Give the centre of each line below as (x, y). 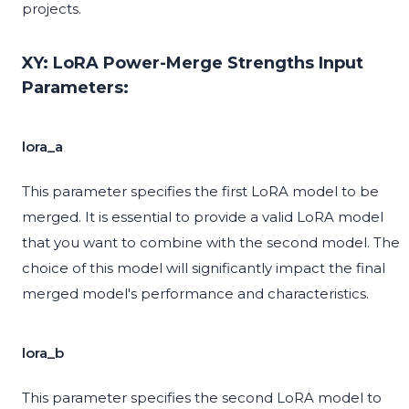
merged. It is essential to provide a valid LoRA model (203, 217)
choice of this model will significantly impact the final (204, 268)
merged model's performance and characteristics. (195, 294)
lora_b (43, 353)
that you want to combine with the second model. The (211, 243)
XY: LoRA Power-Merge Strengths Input (193, 63)
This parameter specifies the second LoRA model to (202, 398)
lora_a (42, 147)
